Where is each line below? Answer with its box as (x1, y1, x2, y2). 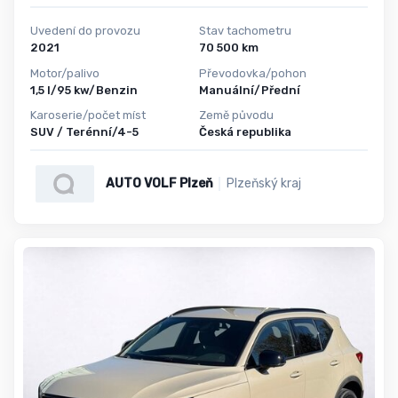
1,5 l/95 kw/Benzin (30, 83, 138, 97)
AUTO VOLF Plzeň (105, 175, 213, 191)
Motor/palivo (30, 66, 99, 80)
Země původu (199, 108, 274, 123)
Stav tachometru (199, 24, 291, 38)
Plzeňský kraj (226, 175, 301, 191)
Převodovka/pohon (199, 66, 306, 80)
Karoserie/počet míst (30, 108, 146, 123)
